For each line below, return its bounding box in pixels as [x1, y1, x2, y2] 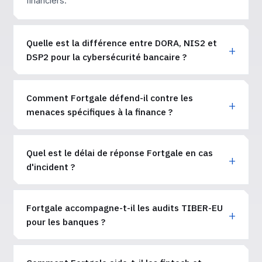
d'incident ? [26, 161, 75, 173]
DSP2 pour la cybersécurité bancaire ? [26, 51, 187, 63]
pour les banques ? [26, 216, 105, 227]
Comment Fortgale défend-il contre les [26, 92, 193, 104]
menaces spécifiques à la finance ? [26, 106, 173, 118]
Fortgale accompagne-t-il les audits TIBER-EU [26, 202, 223, 213]
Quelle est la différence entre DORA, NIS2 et [26, 37, 217, 49]
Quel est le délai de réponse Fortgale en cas [26, 147, 213, 158]
